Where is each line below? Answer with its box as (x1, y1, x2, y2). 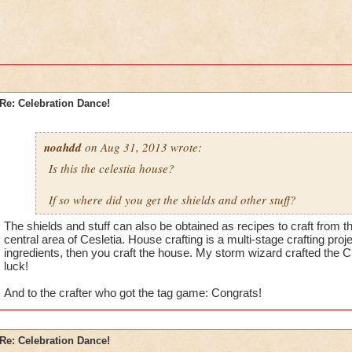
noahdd (43, 139, 82, 156)
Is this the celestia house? (48, 160, 174, 176)
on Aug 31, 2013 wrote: (81, 139, 202, 155)
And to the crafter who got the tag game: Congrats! (3, 286, 262, 299)
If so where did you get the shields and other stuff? (48, 192, 296, 207)
